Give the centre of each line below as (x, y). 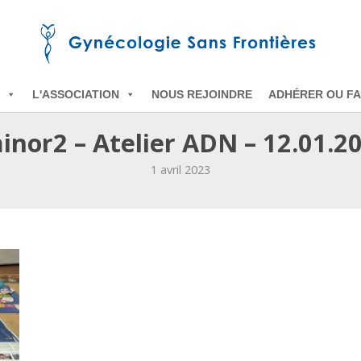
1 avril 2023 (180, 170)
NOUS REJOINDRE (202, 95)
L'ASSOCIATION (76, 95)
